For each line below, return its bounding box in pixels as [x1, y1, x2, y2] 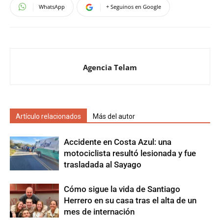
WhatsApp [39, 2, 65, 10]
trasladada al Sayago [64, 159, 141, 169]
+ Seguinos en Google [106, 2, 161, 10]
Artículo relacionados [16, 112, 81, 120]
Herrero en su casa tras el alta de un [64, 195, 196, 205]
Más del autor [93, 112, 135, 120]
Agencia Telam [83, 62, 137, 72]
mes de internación [64, 206, 135, 217]
